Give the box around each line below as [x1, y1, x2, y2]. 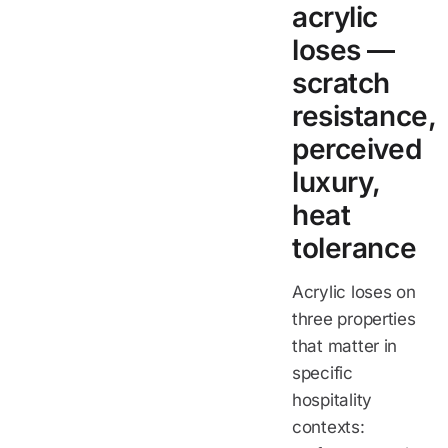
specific [292, 362, 353, 383]
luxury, [292, 164, 381, 199]
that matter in [292, 335, 398, 356]
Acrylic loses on [292, 281, 416, 302]
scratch [292, 65, 391, 100]
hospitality [292, 389, 373, 410]
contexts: [292, 416, 365, 437]
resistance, [292, 98, 436, 133]
